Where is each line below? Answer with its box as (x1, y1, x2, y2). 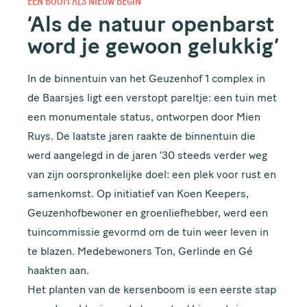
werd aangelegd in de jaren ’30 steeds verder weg (27, 151, 268, 162)
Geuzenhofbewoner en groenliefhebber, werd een (27, 208, 269, 220)
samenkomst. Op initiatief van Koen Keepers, (27, 189, 249, 201)
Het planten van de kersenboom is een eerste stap (27, 285, 277, 297)
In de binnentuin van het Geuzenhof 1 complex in (27, 74, 266, 86)
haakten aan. (27, 266, 90, 278)
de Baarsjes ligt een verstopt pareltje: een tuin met (27, 93, 278, 105)
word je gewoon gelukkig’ (27, 37, 280, 60)
